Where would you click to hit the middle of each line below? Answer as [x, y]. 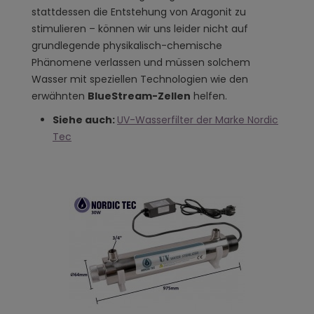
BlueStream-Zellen [139, 96]
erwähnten [60, 96]
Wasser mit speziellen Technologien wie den [140, 80]
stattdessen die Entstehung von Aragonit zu [139, 12]
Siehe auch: [85, 120]
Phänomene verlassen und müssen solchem [141, 63]
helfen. [209, 96]
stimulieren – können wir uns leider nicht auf [140, 29]
